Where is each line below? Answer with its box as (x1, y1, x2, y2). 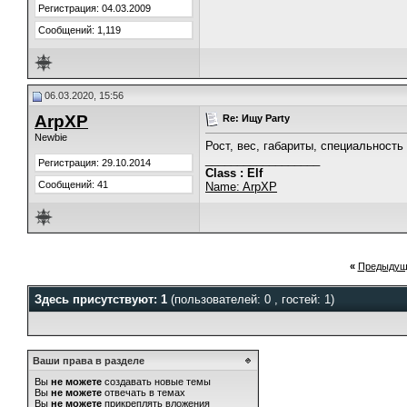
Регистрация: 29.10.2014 (38, 157, 151, 168)
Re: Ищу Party (223, 112, 290, 124)
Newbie (35, 132, 67, 143)
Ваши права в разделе (33, 355, 144, 366)
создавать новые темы (102, 376, 211, 387)
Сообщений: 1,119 (38, 25, 121, 35)
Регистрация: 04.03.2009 (38, 3, 151, 14)
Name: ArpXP (205, 180, 277, 194)
